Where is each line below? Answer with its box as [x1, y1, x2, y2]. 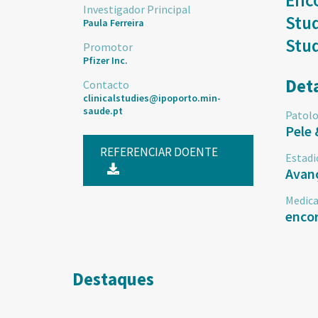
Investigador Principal [83, 2, 191, 16]
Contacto [83, 77, 129, 92]
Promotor [83, 40, 133, 54]
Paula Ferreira [83, 16, 144, 29]
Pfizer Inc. [83, 54, 128, 67]
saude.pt [83, 104, 123, 117]
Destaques [72, 268, 154, 290]
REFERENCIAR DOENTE [100, 144, 218, 160]
